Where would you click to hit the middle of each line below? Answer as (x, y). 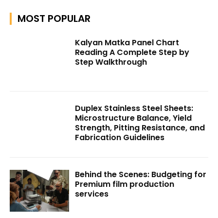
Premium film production (125, 184)
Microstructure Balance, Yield (134, 118)
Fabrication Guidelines (120, 138)
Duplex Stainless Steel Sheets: (134, 109)
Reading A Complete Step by (132, 52)
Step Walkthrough (111, 62)
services (92, 194)
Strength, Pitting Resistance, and (140, 128)
